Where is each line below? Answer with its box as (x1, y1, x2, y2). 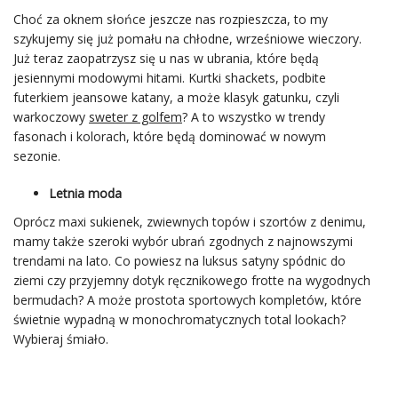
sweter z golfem (89, 108, 182, 125)
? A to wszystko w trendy (182, 108, 325, 125)
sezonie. (13, 147, 60, 164)
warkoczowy (13, 108, 89, 125)
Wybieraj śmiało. (13, 330, 108, 347)
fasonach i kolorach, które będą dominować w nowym (13, 128, 326, 145)
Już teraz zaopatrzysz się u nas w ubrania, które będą (13, 50, 319, 67)
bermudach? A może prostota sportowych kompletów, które (13, 291, 362, 308)
